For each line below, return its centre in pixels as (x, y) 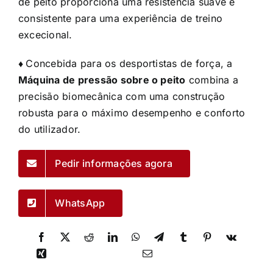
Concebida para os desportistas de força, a (129, 63)
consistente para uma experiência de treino (120, 18)
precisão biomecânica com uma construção (122, 96)
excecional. (45, 34)
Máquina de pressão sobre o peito (102, 80)
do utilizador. (49, 129)
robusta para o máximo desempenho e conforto (132, 112)
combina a (212, 80)
